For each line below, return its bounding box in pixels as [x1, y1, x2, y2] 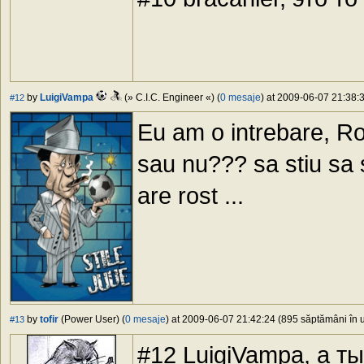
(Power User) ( [58, 314, 125, 326]
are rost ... [137, 182, 244, 210]
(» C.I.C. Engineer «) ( [122, 92, 220, 104]
